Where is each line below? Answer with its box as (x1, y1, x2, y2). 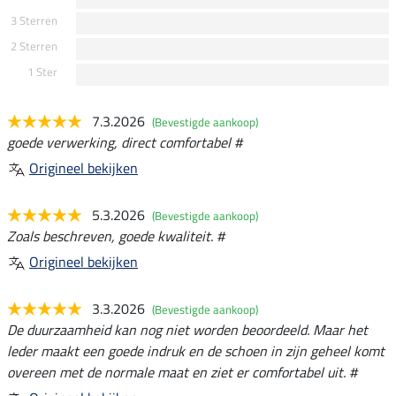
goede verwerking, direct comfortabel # (7, 131, 242, 153)
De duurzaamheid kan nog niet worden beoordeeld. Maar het (7, 318, 368, 340)
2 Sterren (10, 36, 57, 55)
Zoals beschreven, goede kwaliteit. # (7, 225, 225, 247)
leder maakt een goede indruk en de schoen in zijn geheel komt (7, 339, 385, 362)
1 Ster (27, 62, 57, 80)
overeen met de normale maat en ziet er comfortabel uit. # (7, 361, 357, 383)
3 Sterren (10, 11, 57, 29)
